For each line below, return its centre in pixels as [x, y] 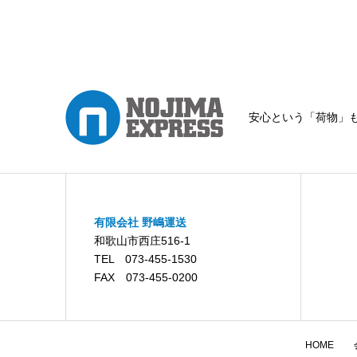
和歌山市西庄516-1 [142, 241]
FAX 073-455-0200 [145, 278]
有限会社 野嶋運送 [140, 223]
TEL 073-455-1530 [145, 259]
